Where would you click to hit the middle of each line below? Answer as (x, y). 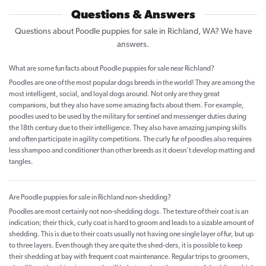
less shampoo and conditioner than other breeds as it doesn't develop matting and (132, 151)
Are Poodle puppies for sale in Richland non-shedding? (90, 198)
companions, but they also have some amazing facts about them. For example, (126, 106)
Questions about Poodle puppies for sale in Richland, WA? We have (133, 32)
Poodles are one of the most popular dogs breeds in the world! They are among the (132, 83)
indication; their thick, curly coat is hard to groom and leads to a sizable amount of (131, 224)
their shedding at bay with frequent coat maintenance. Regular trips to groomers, (129, 257)
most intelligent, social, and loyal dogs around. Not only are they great (114, 95)
